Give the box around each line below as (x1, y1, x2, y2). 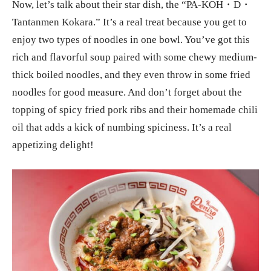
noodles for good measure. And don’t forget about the (12, 87, 242, 99)
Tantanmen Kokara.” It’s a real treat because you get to (12, 16, 247, 28)
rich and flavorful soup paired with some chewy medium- (12, 51, 257, 64)
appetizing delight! (12, 139, 94, 151)
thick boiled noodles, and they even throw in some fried (12, 69, 250, 81)
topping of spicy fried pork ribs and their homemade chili (12, 104, 258, 116)
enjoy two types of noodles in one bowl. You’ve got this (12, 34, 250, 46)
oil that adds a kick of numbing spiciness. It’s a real (12, 122, 232, 134)
